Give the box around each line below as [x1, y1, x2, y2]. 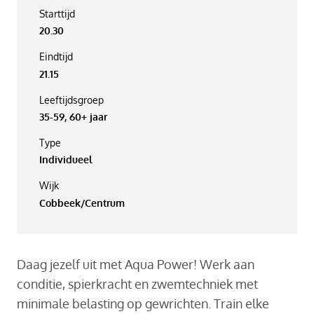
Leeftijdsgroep [39, 93, 104, 106]
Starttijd [39, 7, 75, 20]
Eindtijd [39, 50, 73, 63]
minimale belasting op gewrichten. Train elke [17, 296, 269, 312]
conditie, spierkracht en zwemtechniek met [17, 276, 258, 292]
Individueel [39, 153, 93, 166]
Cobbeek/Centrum [39, 196, 125, 209]
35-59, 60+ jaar [39, 110, 107, 123]
